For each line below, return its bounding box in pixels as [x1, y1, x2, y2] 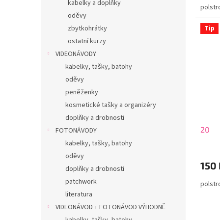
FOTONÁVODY [55, 126, 97, 136]
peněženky [65, 87, 98, 97]
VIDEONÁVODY [55, 49, 96, 59]
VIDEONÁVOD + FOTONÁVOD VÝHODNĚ [55, 202, 165, 212]
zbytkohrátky [68, 24, 107, 33]
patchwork [65, 177, 97, 187]
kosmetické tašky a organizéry [65, 100, 156, 110]
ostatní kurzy [68, 36, 106, 46]
